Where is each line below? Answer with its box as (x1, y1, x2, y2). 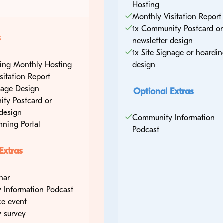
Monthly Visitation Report (132, 12, 221, 21)
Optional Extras (133, 86, 194, 97)
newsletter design (132, 36, 193, 45)
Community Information (132, 113, 215, 122)
